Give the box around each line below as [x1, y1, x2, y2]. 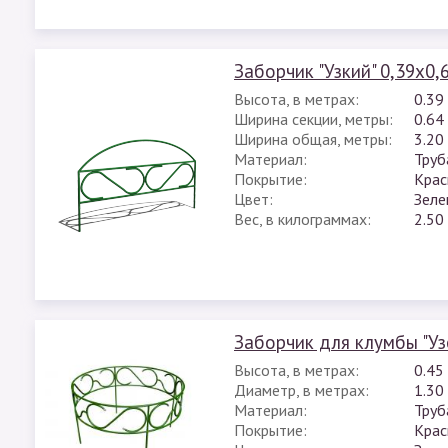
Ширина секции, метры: [234, 109, 393, 129]
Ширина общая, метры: [234, 129, 392, 149]
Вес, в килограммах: [234, 209, 371, 229]
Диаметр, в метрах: [234, 380, 369, 400]
